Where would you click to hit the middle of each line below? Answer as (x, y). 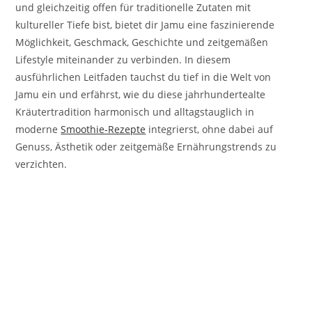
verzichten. (41, 164)
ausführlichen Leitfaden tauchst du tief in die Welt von (143, 77)
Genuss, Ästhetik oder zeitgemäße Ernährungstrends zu (146, 146)
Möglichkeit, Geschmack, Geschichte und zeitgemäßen (142, 42)
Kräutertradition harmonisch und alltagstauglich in (135, 111)
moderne (38, 129)
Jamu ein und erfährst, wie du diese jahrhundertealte (141, 94)
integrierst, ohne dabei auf (210, 129)
